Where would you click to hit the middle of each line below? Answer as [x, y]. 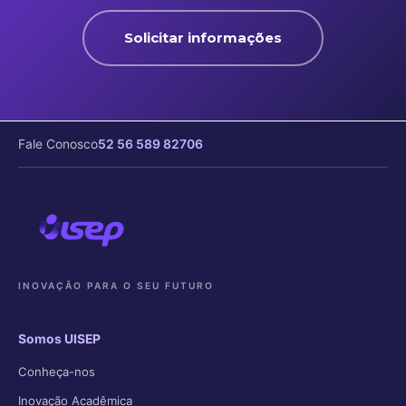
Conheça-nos [57, 372]
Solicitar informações [203, 38]
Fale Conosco [58, 144]
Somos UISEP [59, 339]
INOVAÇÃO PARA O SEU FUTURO [116, 285]
